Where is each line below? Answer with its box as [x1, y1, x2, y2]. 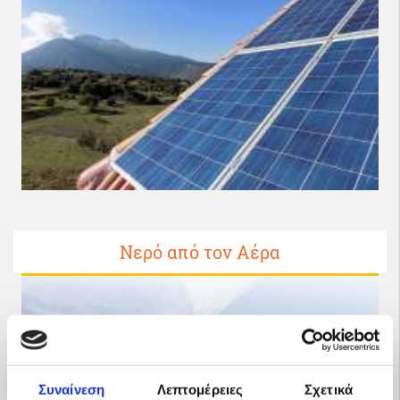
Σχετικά [304, 381, 353, 397]
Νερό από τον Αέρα [120, 239, 280, 263]
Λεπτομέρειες [156, 381, 244, 397]
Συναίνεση [38, 381, 104, 397]
